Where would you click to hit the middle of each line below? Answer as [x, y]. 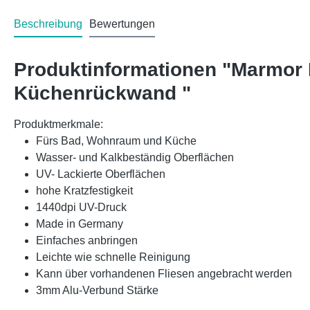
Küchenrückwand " [102, 93]
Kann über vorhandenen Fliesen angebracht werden [164, 273]
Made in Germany [80, 224]
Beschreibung [48, 24]
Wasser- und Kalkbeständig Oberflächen [135, 157]
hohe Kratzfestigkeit [84, 190]
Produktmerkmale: [58, 124]
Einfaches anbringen [88, 240]
